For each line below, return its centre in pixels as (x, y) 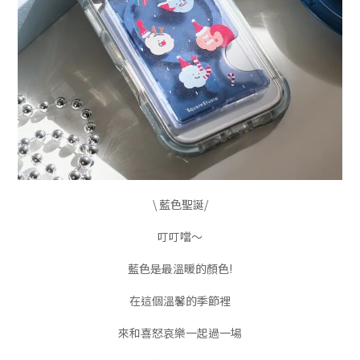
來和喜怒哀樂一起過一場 (180, 333)
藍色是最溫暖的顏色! (180, 269)
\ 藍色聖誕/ (180, 205)
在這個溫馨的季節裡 (180, 301)
